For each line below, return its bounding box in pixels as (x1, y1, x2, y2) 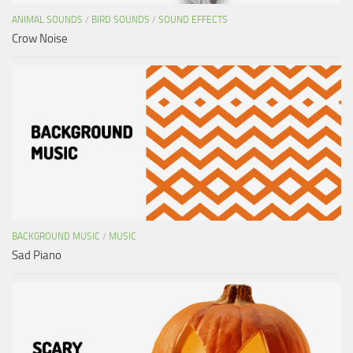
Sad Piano (12, 247, 61, 262)
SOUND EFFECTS (158, 13, 228, 25)
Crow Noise (12, 31, 68, 46)
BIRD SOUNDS (91, 13, 150, 25)
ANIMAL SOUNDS (12, 13, 83, 25)
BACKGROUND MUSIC (12, 230, 100, 242)
